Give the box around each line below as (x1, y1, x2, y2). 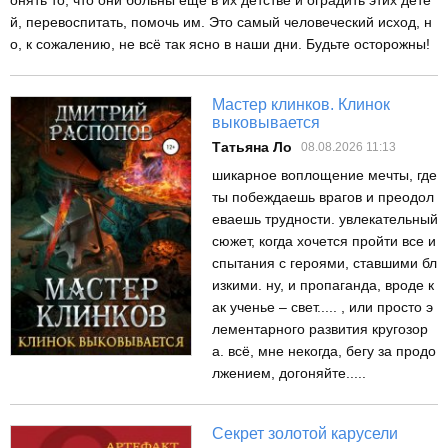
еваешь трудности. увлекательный (212, 210, 438, 227)
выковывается (212, 113, 320, 131)
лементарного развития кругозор (212, 320, 428, 337)
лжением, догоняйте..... (212, 364, 366, 381)
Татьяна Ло (212, 138, 292, 155)
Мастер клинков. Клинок (212, 95, 390, 113)
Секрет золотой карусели (212, 424, 398, 442)
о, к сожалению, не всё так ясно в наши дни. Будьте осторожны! (10, 35, 430, 52)
